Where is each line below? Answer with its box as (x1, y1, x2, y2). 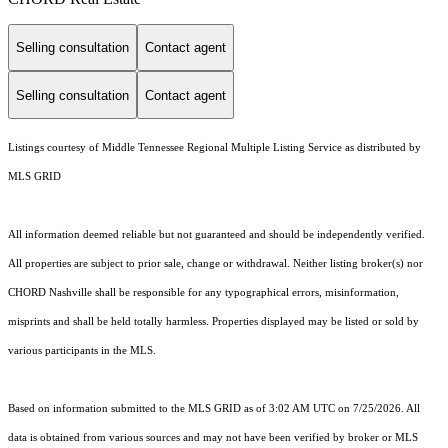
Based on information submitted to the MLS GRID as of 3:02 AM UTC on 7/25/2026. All (8, 403, 420, 415)
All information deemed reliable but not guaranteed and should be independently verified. (8, 229, 425, 241)
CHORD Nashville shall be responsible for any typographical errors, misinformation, (8, 287, 399, 299)
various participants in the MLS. (8, 345, 156, 357)
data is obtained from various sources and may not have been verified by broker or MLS (8, 432, 418, 444)
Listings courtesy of (8, 142, 102, 154)
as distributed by (342, 142, 421, 154)
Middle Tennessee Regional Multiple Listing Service (102, 142, 342, 154)
